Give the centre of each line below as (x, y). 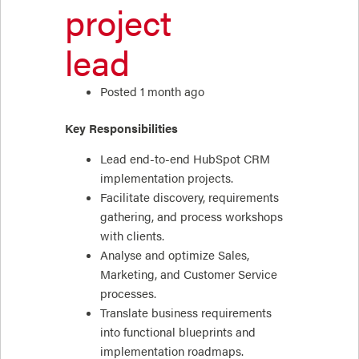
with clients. (132, 235)
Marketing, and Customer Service (188, 274)
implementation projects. (166, 177)
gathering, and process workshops (191, 216)
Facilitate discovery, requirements (189, 197)
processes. (128, 293)
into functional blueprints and (177, 331)
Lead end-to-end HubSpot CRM (185, 158)
